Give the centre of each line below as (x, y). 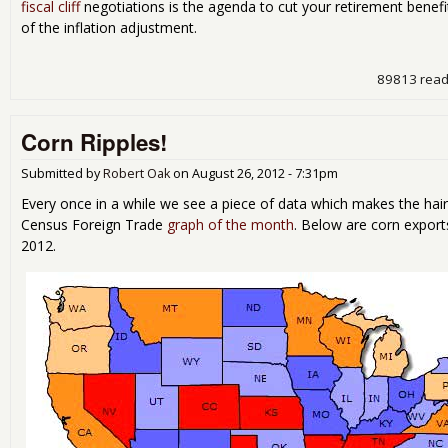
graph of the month (230, 224)
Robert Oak (136, 173)
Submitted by (62, 173)
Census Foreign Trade (94, 224)
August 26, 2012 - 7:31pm (265, 173)
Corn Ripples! (94, 141)
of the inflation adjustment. (109, 27)
